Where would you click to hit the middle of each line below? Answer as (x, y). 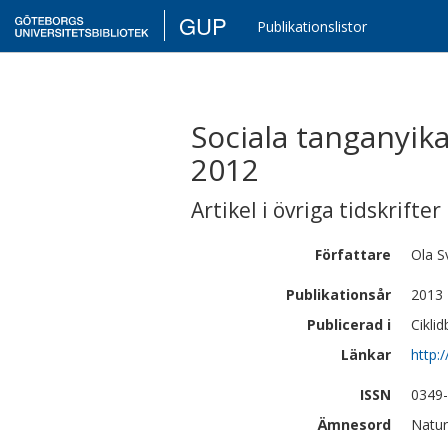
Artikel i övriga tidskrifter (316, 210)
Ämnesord (354, 424)
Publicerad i (349, 324)
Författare (353, 254)
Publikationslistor (312, 26)
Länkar (366, 354)
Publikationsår (338, 294)
